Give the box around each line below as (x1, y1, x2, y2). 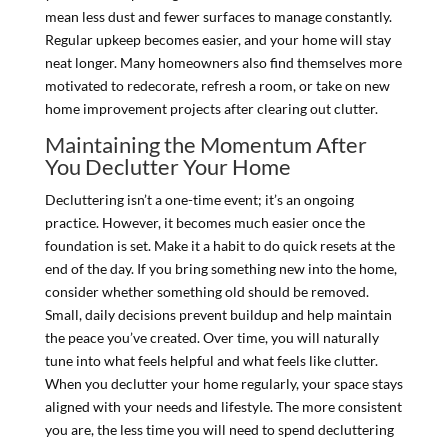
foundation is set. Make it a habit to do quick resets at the (44, 236, 395, 254)
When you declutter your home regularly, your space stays (44, 374, 403, 392)
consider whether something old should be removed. (44, 282, 369, 300)
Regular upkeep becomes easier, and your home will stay (44, 30, 391, 48)
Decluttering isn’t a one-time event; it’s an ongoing (44, 190, 354, 208)
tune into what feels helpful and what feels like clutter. (44, 351, 378, 369)
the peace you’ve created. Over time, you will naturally (44, 328, 379, 346)
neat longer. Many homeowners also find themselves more (44, 53, 402, 71)
